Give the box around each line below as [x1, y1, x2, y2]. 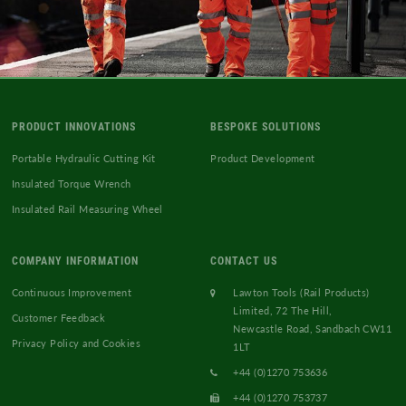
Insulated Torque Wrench [11, 176, 131, 190]
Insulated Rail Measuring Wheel [11, 201, 163, 216]
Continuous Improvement [11, 285, 132, 299]
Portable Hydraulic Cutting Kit [11, 150, 156, 165]
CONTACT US [210, 252, 278, 267]
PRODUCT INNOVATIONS [11, 118, 136, 133]
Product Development [210, 150, 315, 165]
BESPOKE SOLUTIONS [210, 118, 321, 133]
